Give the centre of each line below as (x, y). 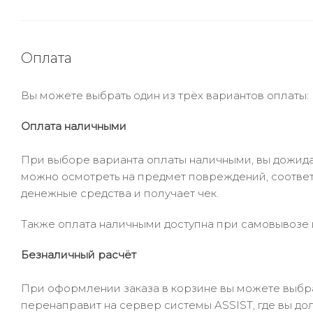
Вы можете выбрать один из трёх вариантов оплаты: (165, 95)
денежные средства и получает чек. (120, 193)
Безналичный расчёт (79, 255)
